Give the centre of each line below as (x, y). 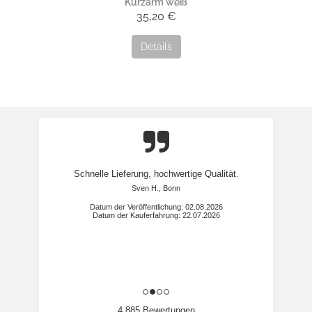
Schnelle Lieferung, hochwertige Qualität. (156, 174)
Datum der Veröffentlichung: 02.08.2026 (156, 207)
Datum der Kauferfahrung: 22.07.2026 (156, 216)
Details (156, 47)
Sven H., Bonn (156, 188)
